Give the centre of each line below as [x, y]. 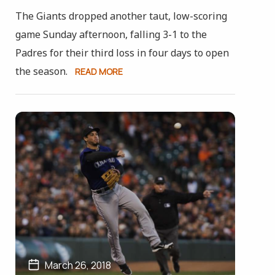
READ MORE [99, 72]
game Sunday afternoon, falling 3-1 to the [111, 34]
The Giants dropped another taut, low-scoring [121, 16]
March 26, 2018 [78, 265]
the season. [41, 71]
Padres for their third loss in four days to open [122, 53]
